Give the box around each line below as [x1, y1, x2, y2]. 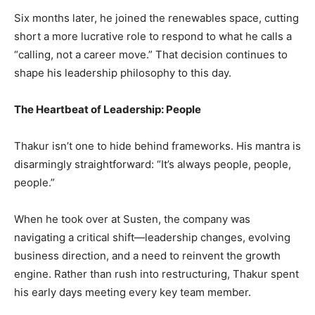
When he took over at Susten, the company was [14, 212, 250, 226]
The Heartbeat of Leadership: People [14, 102, 201, 116]
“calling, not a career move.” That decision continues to [14, 47, 288, 61]
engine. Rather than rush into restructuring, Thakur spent [14, 266, 299, 281]
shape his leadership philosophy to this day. [14, 65, 234, 79]
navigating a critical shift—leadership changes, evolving [14, 230, 290, 244]
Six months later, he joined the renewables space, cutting [14, 11, 299, 25]
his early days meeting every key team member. [14, 285, 254, 299]
